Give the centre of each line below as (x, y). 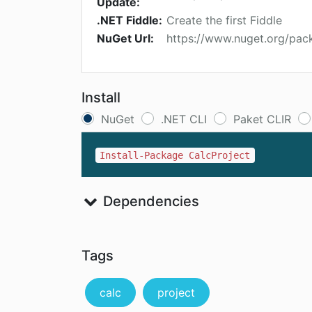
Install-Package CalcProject (175, 156)
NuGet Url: (125, 39)
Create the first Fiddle (224, 21)
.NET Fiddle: (130, 21)
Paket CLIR (262, 119)
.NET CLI (184, 119)
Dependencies (149, 202)
